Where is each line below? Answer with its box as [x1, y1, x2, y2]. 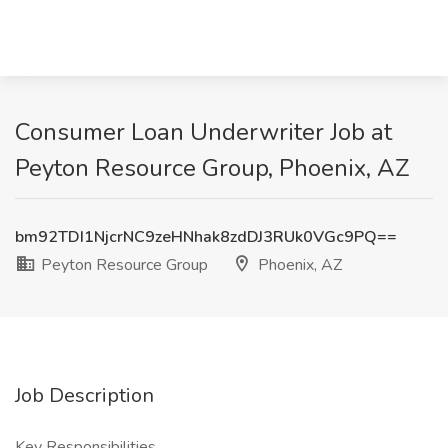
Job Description [15, 382, 154, 409]
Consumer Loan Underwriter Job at [15, 116, 392, 148]
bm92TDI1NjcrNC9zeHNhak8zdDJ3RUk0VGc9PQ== [15, 226, 397, 248]
